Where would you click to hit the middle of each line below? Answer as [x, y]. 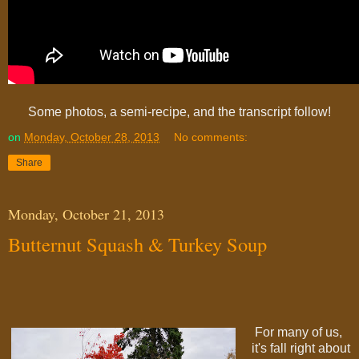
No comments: [211, 137]
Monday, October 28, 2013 [92, 137]
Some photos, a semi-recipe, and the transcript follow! [179, 112]
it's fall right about [301, 348]
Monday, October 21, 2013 [86, 214]
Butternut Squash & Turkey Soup [137, 244]
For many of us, [296, 332]
